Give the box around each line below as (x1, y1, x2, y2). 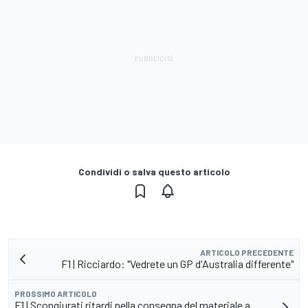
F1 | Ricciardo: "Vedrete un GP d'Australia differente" (61, 256, 294, 270)
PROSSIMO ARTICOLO (14, 288, 97, 298)
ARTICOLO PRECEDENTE (200, 247, 294, 257)
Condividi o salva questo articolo (78, 165, 230, 177)
